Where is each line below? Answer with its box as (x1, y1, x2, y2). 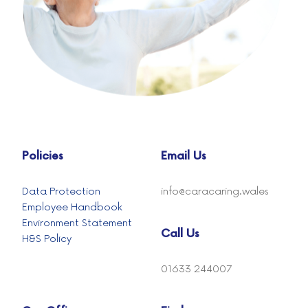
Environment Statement (22, 217, 133, 229)
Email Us (161, 149, 206, 163)
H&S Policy (22, 232, 72, 245)
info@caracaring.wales (161, 185, 269, 197)
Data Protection (22, 185, 101, 197)
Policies (22, 149, 64, 163)
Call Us (161, 227, 199, 241)
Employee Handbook (22, 201, 123, 213)
